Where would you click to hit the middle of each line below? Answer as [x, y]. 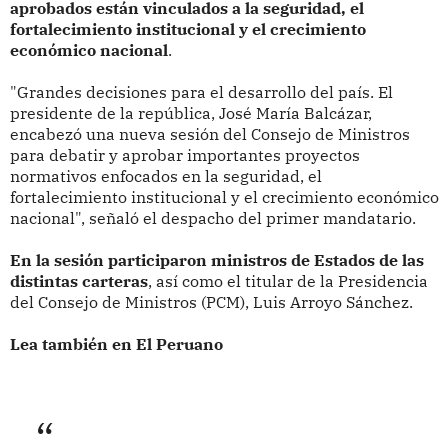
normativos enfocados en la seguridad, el [165, 176]
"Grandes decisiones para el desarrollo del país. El [201, 92]
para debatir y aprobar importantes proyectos [184, 155]
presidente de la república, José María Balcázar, [190, 113]
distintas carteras [78, 281]
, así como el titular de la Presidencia [287, 281]
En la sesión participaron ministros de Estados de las [216, 260]
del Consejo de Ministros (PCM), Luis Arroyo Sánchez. [211, 302]
